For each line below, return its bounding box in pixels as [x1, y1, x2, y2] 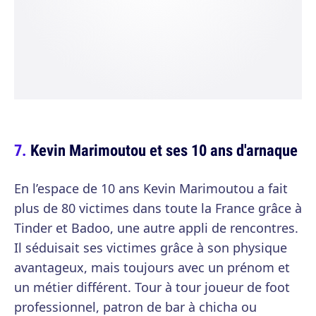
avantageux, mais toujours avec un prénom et [14, 259, 290, 276]
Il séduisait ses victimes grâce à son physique [14, 239, 287, 257]
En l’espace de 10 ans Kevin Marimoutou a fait [14, 180, 288, 197]
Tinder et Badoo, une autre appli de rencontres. [14, 219, 298, 237]
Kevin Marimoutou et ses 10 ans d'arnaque [30, 139, 298, 162]
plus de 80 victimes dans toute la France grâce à [14, 200, 302, 217]
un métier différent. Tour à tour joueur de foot [14, 279, 290, 296]
